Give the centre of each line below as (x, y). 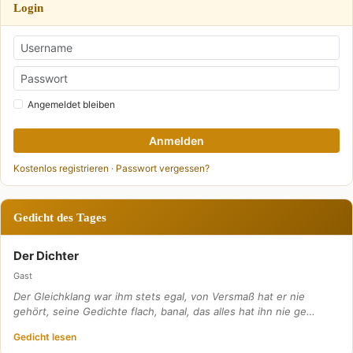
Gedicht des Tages (60, 217)
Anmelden (176, 141)
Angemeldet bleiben (71, 104)
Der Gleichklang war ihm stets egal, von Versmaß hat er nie (159, 296)
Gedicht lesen (45, 337)
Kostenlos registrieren (61, 168)
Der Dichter (46, 256)
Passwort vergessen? (163, 168)
